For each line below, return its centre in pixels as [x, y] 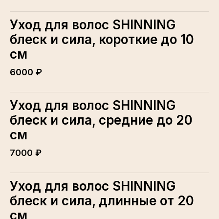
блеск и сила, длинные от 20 [102, 200]
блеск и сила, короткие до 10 [102, 39]
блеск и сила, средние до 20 [101, 120]
